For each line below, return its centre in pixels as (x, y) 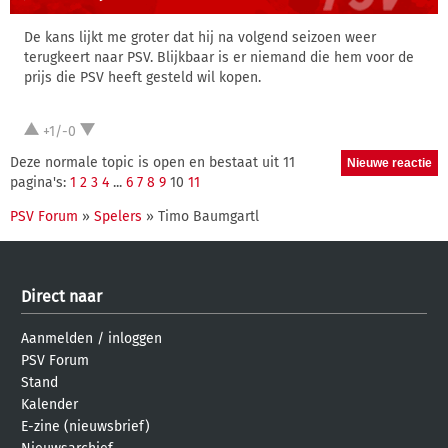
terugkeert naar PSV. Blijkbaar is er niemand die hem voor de (219, 57)
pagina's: (40, 182)
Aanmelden (57, 338)
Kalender (49, 404)
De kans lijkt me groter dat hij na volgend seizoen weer (200, 37)
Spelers (118, 216)
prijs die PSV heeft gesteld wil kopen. (142, 77)
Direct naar (61, 296)
